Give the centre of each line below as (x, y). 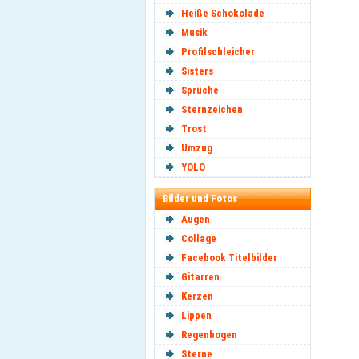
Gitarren (200, 277)
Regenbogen (209, 335)
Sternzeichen (212, 109)
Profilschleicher (218, 52)
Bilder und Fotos (200, 198)
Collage (199, 238)
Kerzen (197, 296)
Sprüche (200, 90)
